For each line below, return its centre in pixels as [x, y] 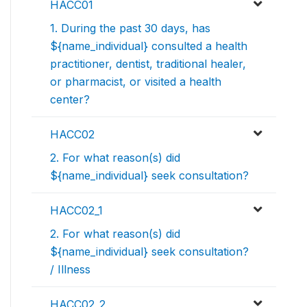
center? [70, 100]
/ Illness [70, 270]
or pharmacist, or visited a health [136, 82]
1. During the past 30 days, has [130, 28]
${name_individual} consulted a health [149, 46]
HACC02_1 [76, 211]
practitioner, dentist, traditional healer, [148, 64]
